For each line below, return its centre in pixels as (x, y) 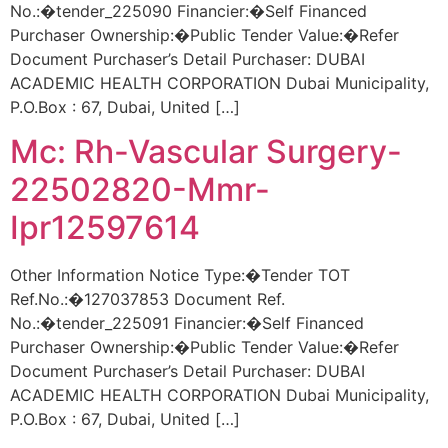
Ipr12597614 (105, 227)
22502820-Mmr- (140, 189)
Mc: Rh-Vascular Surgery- (206, 151)
